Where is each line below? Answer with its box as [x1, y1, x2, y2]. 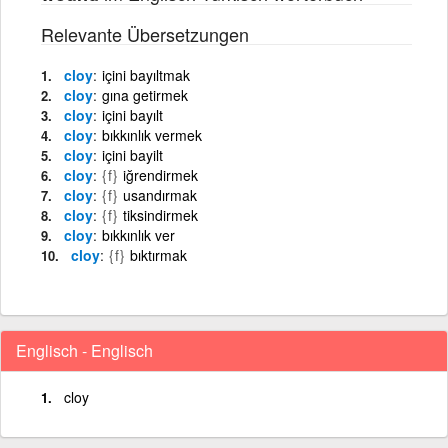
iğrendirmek [123, 165, 198, 185]
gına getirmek [102, 85, 188, 105]
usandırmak [123, 185, 197, 205]
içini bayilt [102, 145, 163, 165]
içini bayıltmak [102, 65, 190, 85]
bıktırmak [130, 245, 187, 265]
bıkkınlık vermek [102, 125, 202, 145]
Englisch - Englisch [16, 339, 153, 362]
